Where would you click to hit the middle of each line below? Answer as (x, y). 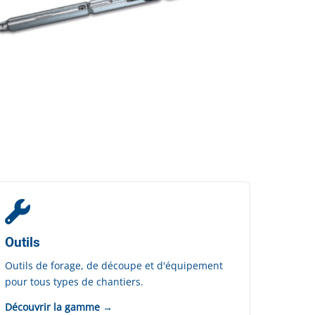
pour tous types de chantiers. (74, 282)
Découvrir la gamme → (58, 307)
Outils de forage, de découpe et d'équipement (114, 265)
